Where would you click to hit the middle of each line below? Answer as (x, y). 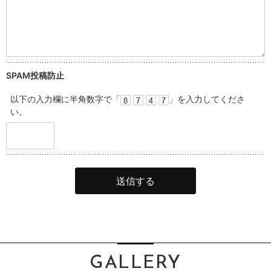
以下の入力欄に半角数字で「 (65, 99)
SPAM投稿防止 (35, 75)
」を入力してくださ (207, 99)
